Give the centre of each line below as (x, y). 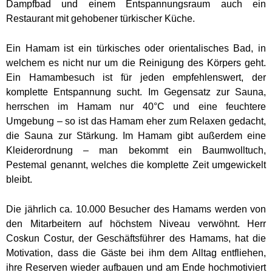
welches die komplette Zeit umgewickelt (178, 165)
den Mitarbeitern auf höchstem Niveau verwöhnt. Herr (136, 224)
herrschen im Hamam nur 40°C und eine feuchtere (136, 107)
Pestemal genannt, (49, 165)
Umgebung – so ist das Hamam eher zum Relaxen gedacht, (136, 121)
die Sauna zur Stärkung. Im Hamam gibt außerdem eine (136, 136)
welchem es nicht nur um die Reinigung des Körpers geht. (136, 63)
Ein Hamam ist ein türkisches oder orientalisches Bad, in (136, 48)
